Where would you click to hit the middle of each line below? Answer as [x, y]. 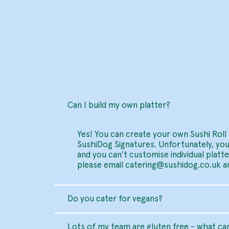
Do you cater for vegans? [115, 199]
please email [101, 166]
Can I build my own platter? [119, 106]
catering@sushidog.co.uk [173, 166]
